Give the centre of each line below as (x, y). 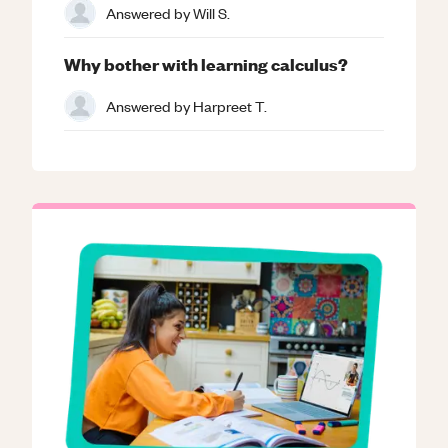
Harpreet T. (230, 105)
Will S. (211, 12)
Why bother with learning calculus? (206, 63)
